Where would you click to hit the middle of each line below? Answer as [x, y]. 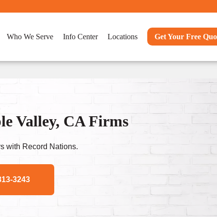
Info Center [80, 37]
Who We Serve [30, 37]
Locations [123, 37]
